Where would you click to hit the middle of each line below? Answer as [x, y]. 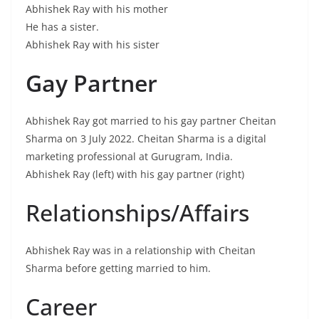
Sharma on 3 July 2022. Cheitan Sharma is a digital [146, 138]
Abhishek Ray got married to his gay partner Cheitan [151, 121]
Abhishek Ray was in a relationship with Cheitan [141, 250]
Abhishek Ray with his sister [93, 45]
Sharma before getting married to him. [118, 268]
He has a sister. [62, 27]
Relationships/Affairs [137, 213]
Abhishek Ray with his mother [97, 9]
